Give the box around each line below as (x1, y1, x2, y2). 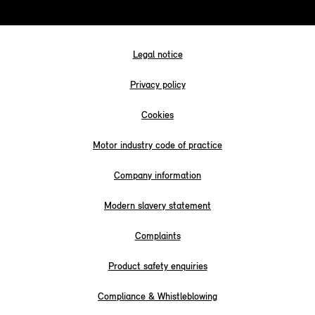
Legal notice (132, 49, 183, 61)
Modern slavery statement (104, 200, 211, 212)
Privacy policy (129, 79, 186, 91)
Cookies (141, 109, 174, 122)
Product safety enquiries (108, 260, 207, 273)
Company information (114, 169, 201, 182)
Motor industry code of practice (93, 139, 222, 152)
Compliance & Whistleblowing (98, 290, 217, 303)
